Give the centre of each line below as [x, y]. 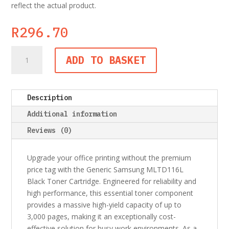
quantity [24, 122]
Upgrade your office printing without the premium [109, 158]
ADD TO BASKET [106, 60]
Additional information [72, 114]
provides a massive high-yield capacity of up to [105, 205]
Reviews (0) [50, 131]
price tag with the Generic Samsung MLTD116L [106, 170]
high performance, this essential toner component [110, 193]
